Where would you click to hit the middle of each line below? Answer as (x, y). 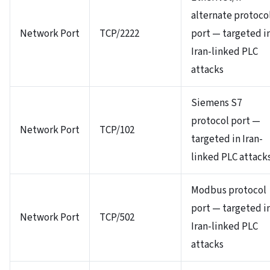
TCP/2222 (119, 33)
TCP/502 (117, 217)
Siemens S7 (216, 103)
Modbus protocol (229, 190)
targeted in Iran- (227, 139)
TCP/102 (117, 130)
